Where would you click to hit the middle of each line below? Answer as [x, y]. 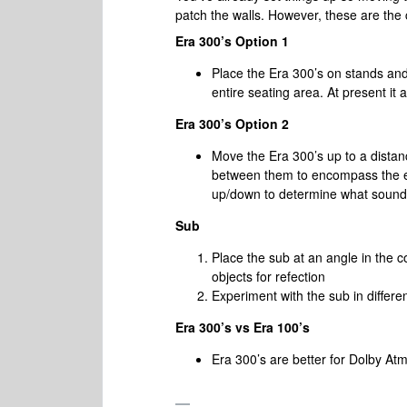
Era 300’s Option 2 [232, 124]
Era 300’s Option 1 [232, 41]
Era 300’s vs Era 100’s [244, 328]
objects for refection [270, 277]
